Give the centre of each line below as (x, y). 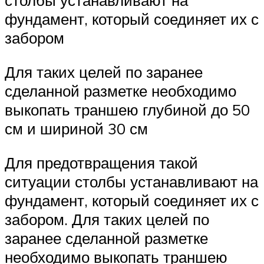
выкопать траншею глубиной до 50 (127, 110)
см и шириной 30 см (76, 129)
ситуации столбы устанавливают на (131, 181)
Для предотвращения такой (101, 162)
